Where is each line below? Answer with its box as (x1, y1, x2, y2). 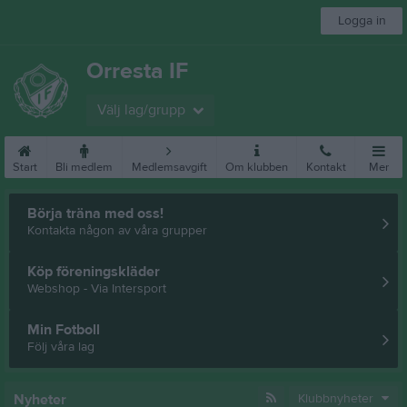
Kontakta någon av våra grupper (27, 222, 207, 239)
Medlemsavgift (131, 160, 207, 174)
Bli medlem (55, 160, 114, 174)
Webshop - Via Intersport (27, 280, 166, 297)
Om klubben (225, 160, 289, 174)
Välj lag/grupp (97, 101, 185, 119)
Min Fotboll (27, 320, 100, 339)
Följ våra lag (27, 338, 94, 355)
